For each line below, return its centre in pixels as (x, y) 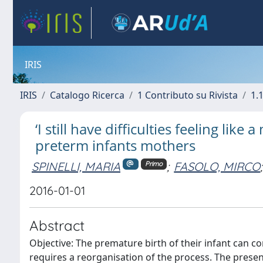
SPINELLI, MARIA (76, 166)
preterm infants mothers (115, 145)
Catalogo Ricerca (87, 95)
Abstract (57, 225)
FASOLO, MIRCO (217, 166)
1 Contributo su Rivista (188, 95)
